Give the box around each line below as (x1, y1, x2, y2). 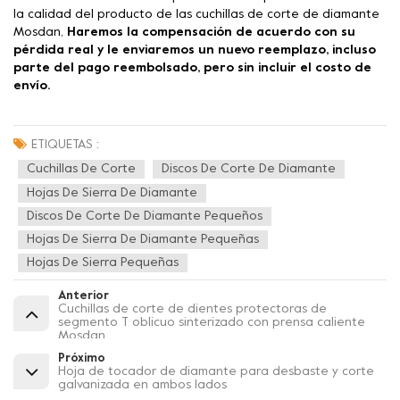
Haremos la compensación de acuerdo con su (67, 27, 355, 39)
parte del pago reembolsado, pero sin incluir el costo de (13, 62, 371, 75)
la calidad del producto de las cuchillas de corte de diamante (13, 9, 379, 21)
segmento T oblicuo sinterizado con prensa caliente (58, 316, 365, 329)
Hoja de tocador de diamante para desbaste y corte (58, 365, 374, 378)
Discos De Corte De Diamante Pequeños (27, 211, 262, 223)
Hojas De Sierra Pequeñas (27, 257, 179, 270)
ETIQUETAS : (31, 139, 99, 152)
